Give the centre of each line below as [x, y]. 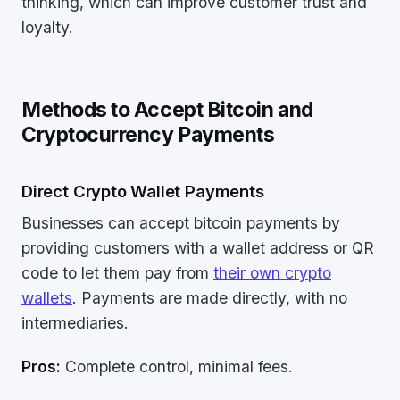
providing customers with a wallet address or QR [198, 248]
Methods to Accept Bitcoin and [167, 110]
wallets [47, 298]
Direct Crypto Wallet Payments [143, 191]
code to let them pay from [117, 273]
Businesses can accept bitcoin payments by [181, 223]
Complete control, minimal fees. [177, 367]
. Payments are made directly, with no [210, 298]
